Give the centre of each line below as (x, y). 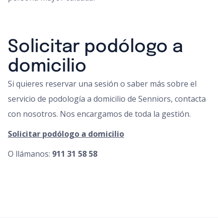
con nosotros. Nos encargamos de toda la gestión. (99, 114)
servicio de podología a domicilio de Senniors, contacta (107, 99)
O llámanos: (30, 154)
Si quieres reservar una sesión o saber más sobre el (102, 84)
